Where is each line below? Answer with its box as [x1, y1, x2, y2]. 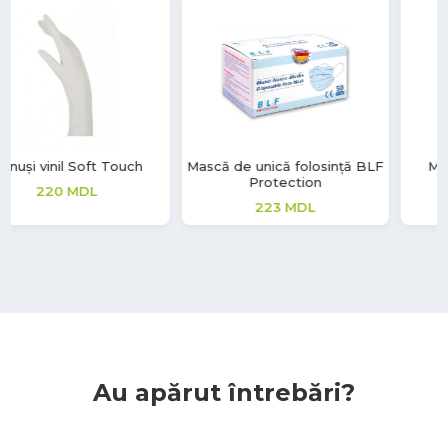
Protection [78, 173, 151, 190]
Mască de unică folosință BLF [16, 157, 213, 174]
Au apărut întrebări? [93, 377, 355, 407]
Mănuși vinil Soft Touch [257, 157, 410, 174]
